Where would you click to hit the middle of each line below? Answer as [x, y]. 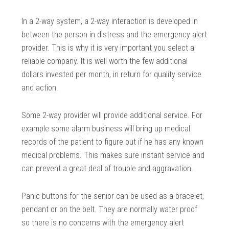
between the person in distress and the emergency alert [114, 35]
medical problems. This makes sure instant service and [113, 155]
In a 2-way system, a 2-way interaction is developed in [110, 21]
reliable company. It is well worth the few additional [105, 61]
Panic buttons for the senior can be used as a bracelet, [113, 196]
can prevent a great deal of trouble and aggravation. [108, 169]
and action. [40, 88]
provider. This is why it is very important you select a [108, 48]
